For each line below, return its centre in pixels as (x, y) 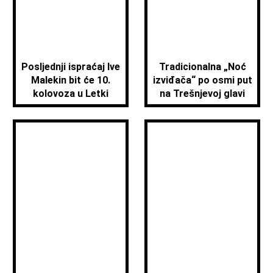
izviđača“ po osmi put (202, 80)
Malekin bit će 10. (70, 80)
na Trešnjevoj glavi (203, 94)
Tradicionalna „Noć (202, 67)
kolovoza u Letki (70, 94)
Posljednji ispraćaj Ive (70, 67)
